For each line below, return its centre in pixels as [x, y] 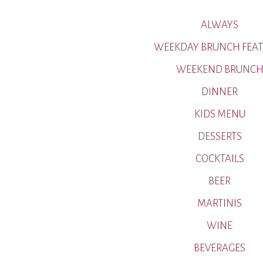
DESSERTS [220, 136]
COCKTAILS [220, 159]
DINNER [220, 92]
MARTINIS [220, 203]
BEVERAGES [220, 248]
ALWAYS [220, 25]
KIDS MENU [220, 114]
